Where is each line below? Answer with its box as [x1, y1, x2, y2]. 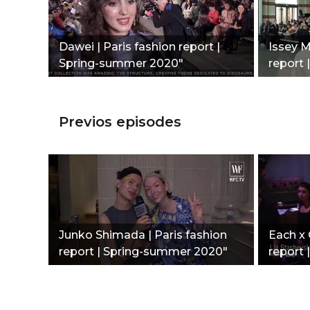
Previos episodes [59, 113, 181, 130]
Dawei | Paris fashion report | [59, 39, 220, 53]
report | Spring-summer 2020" [59, 244, 228, 258]
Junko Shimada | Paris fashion [59, 228, 227, 241]
